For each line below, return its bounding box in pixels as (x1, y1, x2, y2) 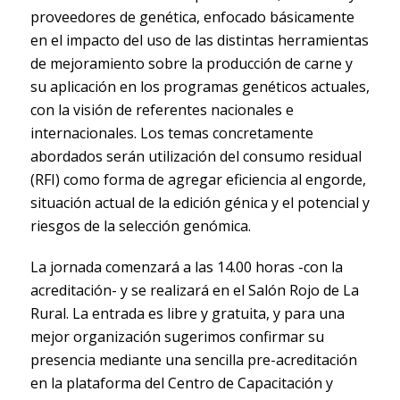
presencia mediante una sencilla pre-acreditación (29, 350, 357, 371)
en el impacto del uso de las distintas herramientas (29, 30, 369, 51)
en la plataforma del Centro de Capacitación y (29, 373, 333, 394)
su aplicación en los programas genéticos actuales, (29, 77, 370, 97)
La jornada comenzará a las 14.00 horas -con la (29, 257, 343, 278)
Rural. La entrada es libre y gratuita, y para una (29, 304, 345, 324)
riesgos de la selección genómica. (29, 216, 251, 237)
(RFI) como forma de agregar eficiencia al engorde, (29, 170, 366, 190)
